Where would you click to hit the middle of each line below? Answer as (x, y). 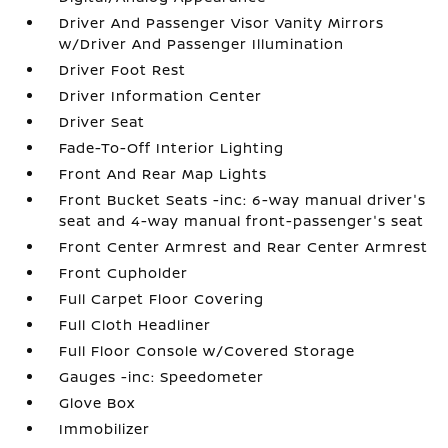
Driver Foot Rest (123, 69)
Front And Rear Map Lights (163, 173)
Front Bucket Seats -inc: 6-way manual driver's (243, 199)
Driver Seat (102, 121)
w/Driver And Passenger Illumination (202, 43)
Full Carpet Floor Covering (162, 298)
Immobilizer (105, 428)
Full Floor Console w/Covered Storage (207, 350)
